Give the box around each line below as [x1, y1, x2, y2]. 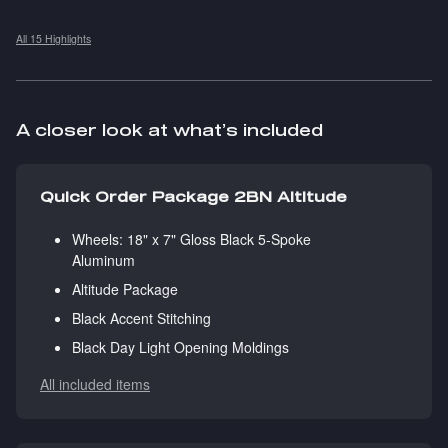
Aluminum [72, 250, 135, 271]
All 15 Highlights [16, 31, 91, 47]
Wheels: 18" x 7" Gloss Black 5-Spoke [72, 229, 311, 250]
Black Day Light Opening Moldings [72, 337, 289, 358]
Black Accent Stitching [72, 308, 211, 329]
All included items [40, 374, 150, 395]
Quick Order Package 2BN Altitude [40, 188, 347, 206]
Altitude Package [72, 279, 178, 300]
